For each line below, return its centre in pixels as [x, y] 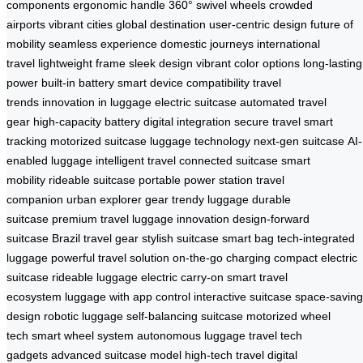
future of [332, 25]
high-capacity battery [87, 122]
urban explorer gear [117, 200]
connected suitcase [228, 161]
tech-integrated [316, 239]
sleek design [161, 64]
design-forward [271, 219]
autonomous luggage [191, 336]
